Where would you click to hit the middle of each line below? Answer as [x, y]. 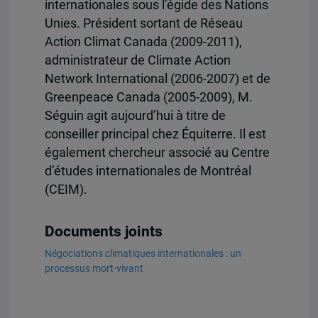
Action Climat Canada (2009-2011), [143, 42]
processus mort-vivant [94, 268]
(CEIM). [66, 190]
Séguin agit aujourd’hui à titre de [135, 116]
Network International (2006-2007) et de [157, 79]
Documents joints [103, 231]
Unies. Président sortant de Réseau [143, 24]
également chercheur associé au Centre [157, 153]
